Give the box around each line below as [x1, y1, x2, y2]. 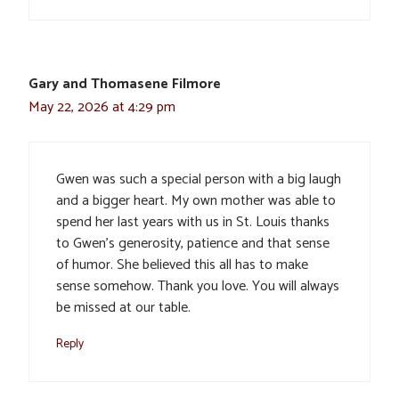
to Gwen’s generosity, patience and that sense [56, 232, 330, 256]
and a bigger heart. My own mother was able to [56, 189, 336, 214]
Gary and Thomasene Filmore [28, 72, 221, 97]
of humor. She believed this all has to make [56, 253, 308, 278]
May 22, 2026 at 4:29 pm [28, 95, 175, 120]
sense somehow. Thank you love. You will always [56, 274, 339, 299]
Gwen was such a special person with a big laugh [56, 167, 341, 192]
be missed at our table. [56, 296, 191, 321]
